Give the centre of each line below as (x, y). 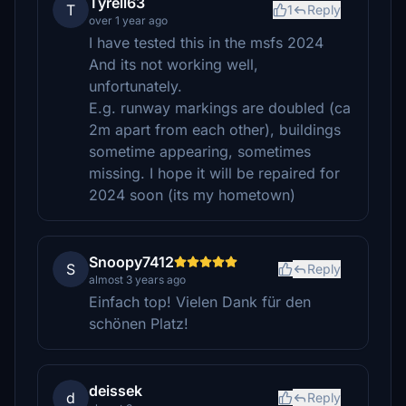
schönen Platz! (139, 324)
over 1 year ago (128, 20)
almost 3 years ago (137, 280)
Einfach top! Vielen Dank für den (200, 302)
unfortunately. (135, 86)
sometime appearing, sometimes (200, 151)
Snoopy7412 (131, 262)
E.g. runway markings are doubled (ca (220, 108)
